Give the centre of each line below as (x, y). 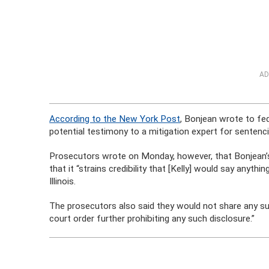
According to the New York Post (115, 119)
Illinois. (63, 181)
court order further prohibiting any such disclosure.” (152, 219)
